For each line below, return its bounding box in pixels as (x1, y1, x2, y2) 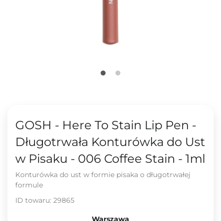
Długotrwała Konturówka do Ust (15, 135, 205, 149)
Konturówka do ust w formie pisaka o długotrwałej (15, 170, 190, 179)
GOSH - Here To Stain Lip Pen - (15, 118, 196, 132)
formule (15, 181, 43, 189)
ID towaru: (15, 196, 53, 205)
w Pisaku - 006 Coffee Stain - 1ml (15, 151, 205, 166)
